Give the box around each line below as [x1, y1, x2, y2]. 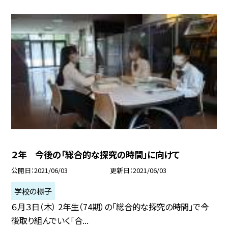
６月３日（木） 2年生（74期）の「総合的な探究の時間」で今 [11, 201, 209, 213]
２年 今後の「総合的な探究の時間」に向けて [11, 148, 180, 161]
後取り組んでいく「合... [11, 214, 89, 227]
